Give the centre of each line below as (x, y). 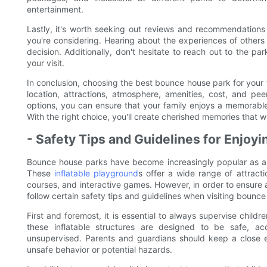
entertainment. (55, 10)
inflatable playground (97, 173)
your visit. (46, 63)
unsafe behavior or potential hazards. (100, 250)
